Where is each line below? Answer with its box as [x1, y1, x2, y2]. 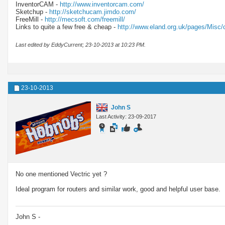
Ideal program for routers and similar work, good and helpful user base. [16, 185, 220, 193]
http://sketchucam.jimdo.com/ [49, 8, 136, 16]
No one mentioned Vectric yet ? [16, 170, 107, 178]
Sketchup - [16, 8, 49, 16]
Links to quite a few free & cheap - [16, 23, 118, 31]
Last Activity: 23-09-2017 [96, 113, 156, 120]
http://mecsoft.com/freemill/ [45, 15, 125, 23]
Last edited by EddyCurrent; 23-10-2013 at [16, 41, 121, 48]
